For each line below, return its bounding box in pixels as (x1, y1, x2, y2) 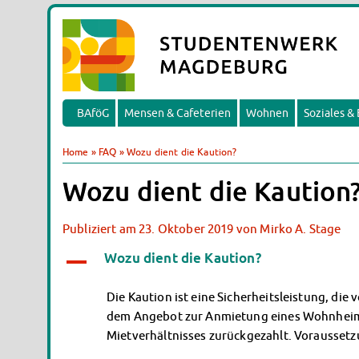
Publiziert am (63, 221, 136, 236)
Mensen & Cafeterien (124, 107, 231, 119)
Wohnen (246, 107, 288, 119)
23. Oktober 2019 (139, 221, 234, 236)
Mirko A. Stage (260, 221, 341, 236)
